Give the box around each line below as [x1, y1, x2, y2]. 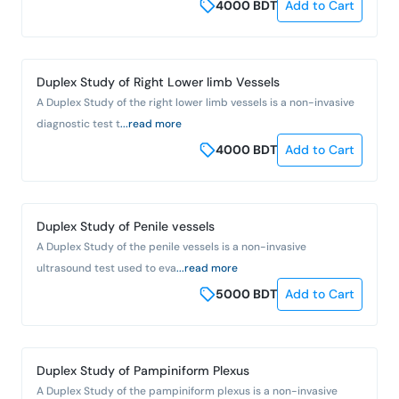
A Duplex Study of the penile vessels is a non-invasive [37, 239, 306, 254]
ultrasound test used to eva [37, 260, 176, 275]
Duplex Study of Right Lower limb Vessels [37, 73, 280, 90]
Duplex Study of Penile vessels [37, 217, 215, 234]
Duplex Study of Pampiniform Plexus [37, 362, 249, 379]
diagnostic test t [37, 116, 120, 131]
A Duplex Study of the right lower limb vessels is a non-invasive [37, 94, 354, 110]
